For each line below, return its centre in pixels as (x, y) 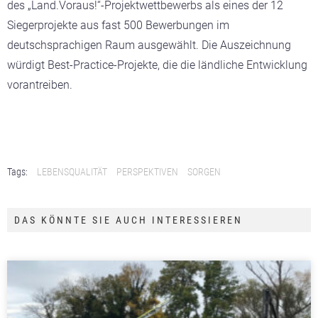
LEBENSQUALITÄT (72, 171)
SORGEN (204, 171)
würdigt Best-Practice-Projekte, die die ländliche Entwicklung (157, 65)
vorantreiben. (40, 84)
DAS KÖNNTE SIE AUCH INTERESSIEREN (128, 220)
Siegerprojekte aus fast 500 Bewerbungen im (118, 25)
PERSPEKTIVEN (147, 171)
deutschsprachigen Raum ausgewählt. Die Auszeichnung (149, 45)
